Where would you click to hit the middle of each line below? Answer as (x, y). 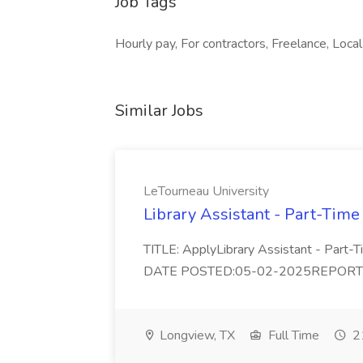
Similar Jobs (159, 111)
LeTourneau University (206, 191)
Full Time (292, 335)
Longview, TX (196, 335)
